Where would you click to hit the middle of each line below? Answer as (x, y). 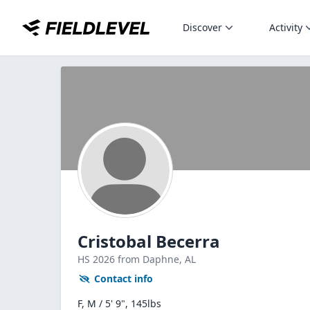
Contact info (124, 279)
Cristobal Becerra (149, 241)
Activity (286, 27)
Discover (202, 27)
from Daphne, (151, 259)
